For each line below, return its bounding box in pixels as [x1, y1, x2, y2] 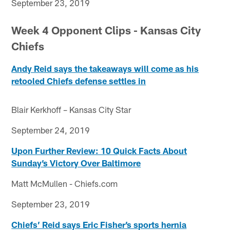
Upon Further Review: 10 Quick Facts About [11, 145, 187, 156]
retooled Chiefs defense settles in [11, 75, 146, 86]
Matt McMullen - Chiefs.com [11, 178, 118, 189]
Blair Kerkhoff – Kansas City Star [11, 104, 131, 115]
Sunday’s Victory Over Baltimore [11, 158, 141, 168]
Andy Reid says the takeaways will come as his [11, 63, 199, 74]
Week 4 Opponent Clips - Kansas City [11, 24, 201, 37]
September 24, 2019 [11, 125, 90, 136]
